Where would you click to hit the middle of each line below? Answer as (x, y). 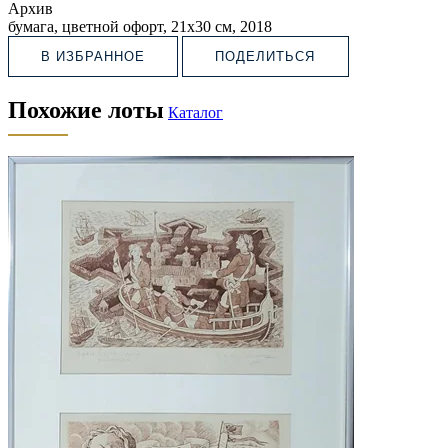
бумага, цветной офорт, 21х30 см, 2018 (140, 27)
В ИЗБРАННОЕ (93, 57)
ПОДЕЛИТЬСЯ (265, 57)
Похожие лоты (86, 110)
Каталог (195, 113)
